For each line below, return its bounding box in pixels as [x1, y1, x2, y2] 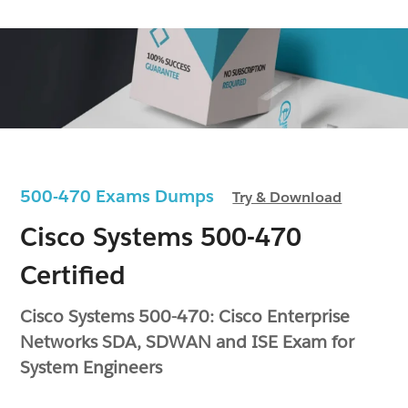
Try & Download [232, 187, 342, 207]
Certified [20, 258, 127, 291]
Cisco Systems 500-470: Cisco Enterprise [20, 304, 351, 327]
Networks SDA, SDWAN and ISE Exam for [20, 330, 355, 352]
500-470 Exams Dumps [20, 184, 233, 207]
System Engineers [20, 355, 163, 378]
